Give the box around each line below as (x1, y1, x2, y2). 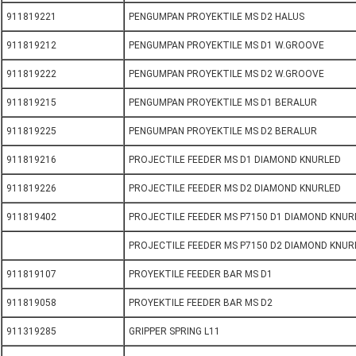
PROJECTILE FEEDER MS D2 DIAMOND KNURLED (129, 183, 341, 195)
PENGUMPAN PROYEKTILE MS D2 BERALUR (129, 126, 317, 137)
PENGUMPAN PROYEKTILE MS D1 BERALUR (129, 97, 317, 109)
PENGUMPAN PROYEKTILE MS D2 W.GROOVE (129, 68, 324, 80)
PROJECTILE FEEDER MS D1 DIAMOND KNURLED (129, 154, 341, 166)
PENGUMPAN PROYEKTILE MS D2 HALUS (129, 11, 304, 23)
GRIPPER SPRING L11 (129, 326, 220, 338)
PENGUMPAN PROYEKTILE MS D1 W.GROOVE (129, 40, 324, 52)
